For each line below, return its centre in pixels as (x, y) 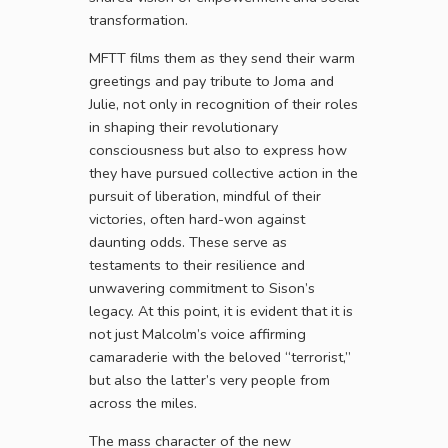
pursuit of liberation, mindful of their (205, 196)
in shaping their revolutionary (183, 127)
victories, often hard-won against (197, 219)
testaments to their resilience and (197, 265)
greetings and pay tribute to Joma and (211, 81)
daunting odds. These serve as (188, 242)
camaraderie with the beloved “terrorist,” (220, 357)
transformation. (138, 20)
